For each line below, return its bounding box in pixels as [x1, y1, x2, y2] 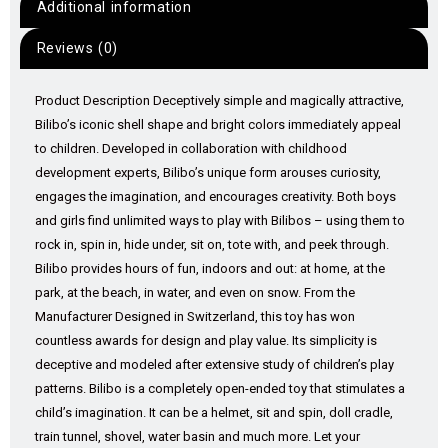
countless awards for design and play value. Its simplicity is [35, 333, 377, 349]
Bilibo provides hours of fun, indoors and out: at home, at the [35, 261, 385, 277]
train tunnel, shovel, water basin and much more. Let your [35, 429, 360, 445]
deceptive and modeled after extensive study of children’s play [35, 357, 394, 373]
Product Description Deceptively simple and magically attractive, [35, 93, 404, 109]
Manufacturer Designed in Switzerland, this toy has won [35, 309, 355, 325]
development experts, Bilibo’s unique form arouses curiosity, [35, 165, 381, 181]
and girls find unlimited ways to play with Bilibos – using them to [35, 213, 405, 229]
